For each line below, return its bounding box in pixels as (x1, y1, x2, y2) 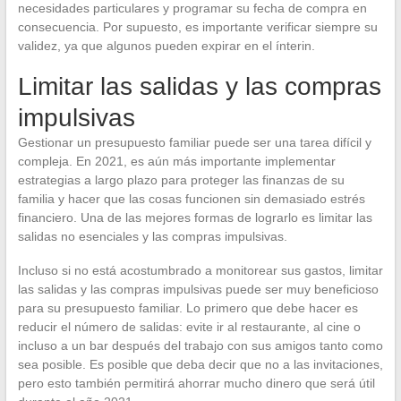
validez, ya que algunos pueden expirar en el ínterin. (17, 38, 315, 53)
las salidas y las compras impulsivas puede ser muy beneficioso (17, 282, 379, 296)
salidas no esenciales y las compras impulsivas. (17, 229, 287, 243)
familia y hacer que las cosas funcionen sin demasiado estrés (17, 192, 365, 206)
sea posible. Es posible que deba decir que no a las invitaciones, (17, 357, 383, 371)
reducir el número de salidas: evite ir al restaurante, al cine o (17, 320, 361, 334)
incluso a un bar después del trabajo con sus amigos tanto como (17, 338, 383, 353)
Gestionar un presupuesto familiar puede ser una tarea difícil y (17, 135, 371, 149)
